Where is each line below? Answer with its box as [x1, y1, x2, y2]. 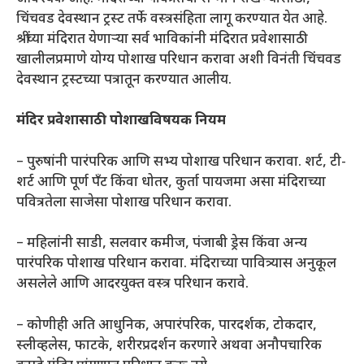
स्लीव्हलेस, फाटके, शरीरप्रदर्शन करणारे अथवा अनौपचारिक [16, 336, 322, 355]
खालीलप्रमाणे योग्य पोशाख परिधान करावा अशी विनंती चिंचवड [16, 50, 341, 69]
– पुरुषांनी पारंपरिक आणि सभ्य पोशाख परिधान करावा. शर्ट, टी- [16, 153, 346, 171]
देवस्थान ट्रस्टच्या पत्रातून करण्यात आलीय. [16, 71, 232, 89]
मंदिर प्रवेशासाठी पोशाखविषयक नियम [16, 112, 226, 131]
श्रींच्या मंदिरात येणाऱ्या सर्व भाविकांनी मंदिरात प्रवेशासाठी [16, 30, 308, 49]
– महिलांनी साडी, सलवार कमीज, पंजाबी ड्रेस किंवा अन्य [16, 235, 307, 253]
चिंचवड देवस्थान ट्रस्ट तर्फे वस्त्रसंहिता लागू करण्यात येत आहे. [16, 10, 327, 28]
